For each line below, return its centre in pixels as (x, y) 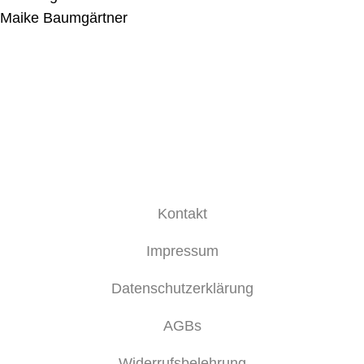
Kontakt (182, 213)
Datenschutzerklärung (182, 288)
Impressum (182, 251)
